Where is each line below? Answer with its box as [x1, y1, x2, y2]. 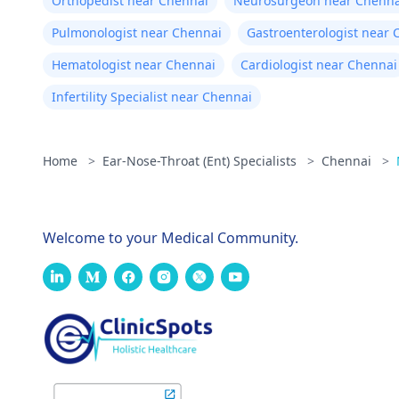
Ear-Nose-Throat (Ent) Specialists [102, 152, 300, 169]
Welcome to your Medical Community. [43, 228, 298, 248]
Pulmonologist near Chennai [52, 24, 222, 41]
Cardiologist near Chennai [240, 56, 397, 73]
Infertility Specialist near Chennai [52, 88, 252, 105]
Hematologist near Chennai [52, 56, 216, 73]
